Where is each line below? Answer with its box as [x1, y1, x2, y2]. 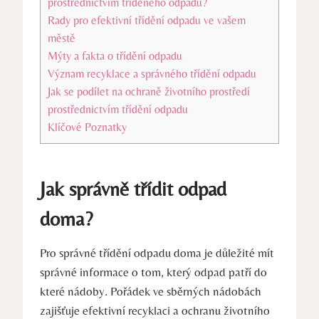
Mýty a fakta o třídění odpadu [48, 48, 182, 63]
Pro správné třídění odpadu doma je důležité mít [40, 245, 274, 260]
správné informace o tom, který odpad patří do [40, 264, 267, 279]
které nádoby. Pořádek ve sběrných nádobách [40, 283, 261, 298]
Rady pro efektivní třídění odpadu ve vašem [48, 13, 246, 27]
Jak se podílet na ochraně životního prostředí [48, 84, 250, 98]
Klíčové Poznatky [48, 120, 127, 134]
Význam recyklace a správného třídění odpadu [48, 66, 256, 80]
